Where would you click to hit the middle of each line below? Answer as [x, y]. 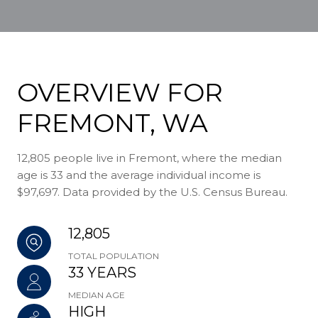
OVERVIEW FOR [120, 92]
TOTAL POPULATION [114, 256]
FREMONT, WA [113, 122]
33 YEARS [102, 272]
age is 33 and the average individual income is [139, 175]
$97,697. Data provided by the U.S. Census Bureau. [152, 192]
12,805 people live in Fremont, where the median [149, 158]
